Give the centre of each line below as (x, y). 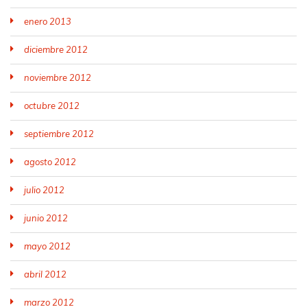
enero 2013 (48, 21)
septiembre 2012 (59, 134)
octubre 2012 (52, 106)
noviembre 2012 (58, 77)
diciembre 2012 (56, 49)
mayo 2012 (47, 246)
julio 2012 (44, 190)
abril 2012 (45, 274)
